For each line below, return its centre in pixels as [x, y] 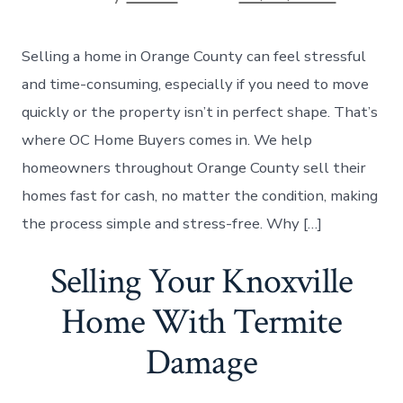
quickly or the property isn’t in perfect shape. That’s [200, 112]
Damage [201, 362]
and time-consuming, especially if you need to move [196, 84]
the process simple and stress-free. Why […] [172, 223]
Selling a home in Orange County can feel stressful [194, 56]
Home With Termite [201, 322]
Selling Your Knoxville [201, 281]
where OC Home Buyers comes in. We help [167, 139]
